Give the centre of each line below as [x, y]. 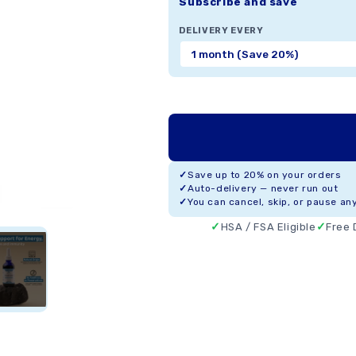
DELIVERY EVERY [221, 30]
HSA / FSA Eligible [268, 227]
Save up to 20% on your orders [264, 174]
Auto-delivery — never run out [263, 188]
